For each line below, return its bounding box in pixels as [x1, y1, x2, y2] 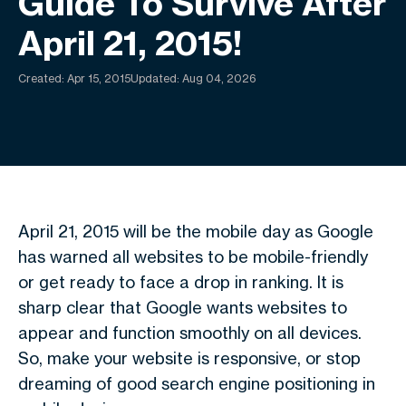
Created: [18, 72, 67, 85]
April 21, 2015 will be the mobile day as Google [18, 221, 373, 241]
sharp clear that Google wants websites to [18, 297, 347, 317]
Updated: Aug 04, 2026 [130, 72, 256, 85]
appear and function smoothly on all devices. [18, 323, 362, 343]
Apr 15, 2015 [67, 72, 130, 85]
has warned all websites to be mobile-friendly [18, 246, 368, 266]
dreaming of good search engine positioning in [18, 373, 375, 393]
